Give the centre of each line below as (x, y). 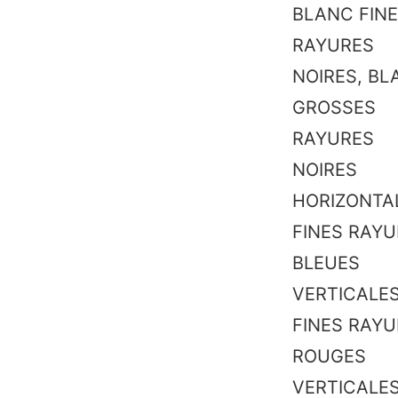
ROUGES (329, 356)
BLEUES (326, 263)
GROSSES (334, 107)
